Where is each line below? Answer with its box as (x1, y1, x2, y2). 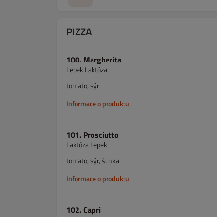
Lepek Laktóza (66, 64, 107, 75)
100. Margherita (83, 54, 121, 65)
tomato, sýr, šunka (66, 155, 119, 166)
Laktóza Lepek (66, 139, 107, 150)
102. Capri (66, 204, 101, 216)
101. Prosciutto (66, 129, 119, 140)
